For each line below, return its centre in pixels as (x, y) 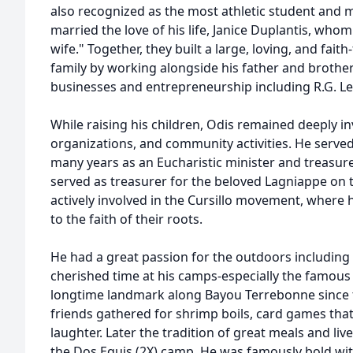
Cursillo (210, 200)
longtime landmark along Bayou (148, 295)
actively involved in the (119, 200)
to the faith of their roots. (126, 219)
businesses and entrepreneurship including (182, 87)
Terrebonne (280, 295)
